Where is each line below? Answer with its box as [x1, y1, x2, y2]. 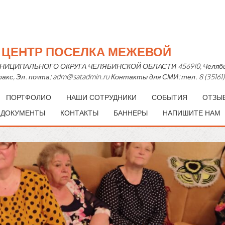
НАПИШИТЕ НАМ [163, 108, 220, 117]
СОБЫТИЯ [152, 93, 187, 101]
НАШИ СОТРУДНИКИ [66, 93, 137, 101]
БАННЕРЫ [114, 108, 148, 117]
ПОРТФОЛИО [6, 93, 51, 101]
